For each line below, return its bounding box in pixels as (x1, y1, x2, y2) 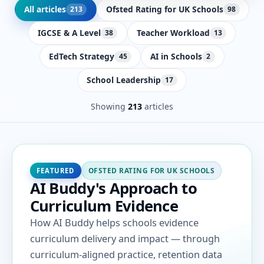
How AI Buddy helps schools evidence (29, 216, 199, 229)
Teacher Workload (136, 27, 210, 38)
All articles (24, 3, 66, 15)
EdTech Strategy (49, 51, 115, 62)
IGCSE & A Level (37, 27, 101, 38)
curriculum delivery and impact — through (29, 232, 220, 245)
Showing (91, 100, 128, 112)
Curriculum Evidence (29, 195, 178, 216)
